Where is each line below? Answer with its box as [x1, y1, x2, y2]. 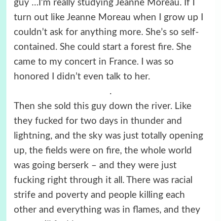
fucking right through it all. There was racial [13, 175, 192, 185]
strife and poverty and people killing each [13, 190, 185, 200]
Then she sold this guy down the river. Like [13, 101, 191, 111]
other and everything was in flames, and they [13, 205, 200, 215]
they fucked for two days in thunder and [13, 116, 182, 126]
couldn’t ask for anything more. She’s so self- [13, 27, 199, 37]
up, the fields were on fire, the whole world [13, 146, 192, 155]
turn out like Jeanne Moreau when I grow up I [13, 12, 203, 22]
